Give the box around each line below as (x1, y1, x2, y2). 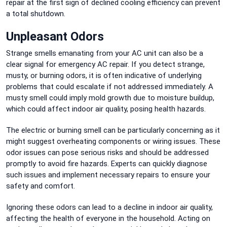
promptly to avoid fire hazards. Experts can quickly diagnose (6, 159, 207, 168)
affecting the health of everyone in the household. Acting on (6, 213, 210, 223)
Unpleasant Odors (6, 29, 104, 44)
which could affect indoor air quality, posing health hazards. (6, 104, 206, 113)
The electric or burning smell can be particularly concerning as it (6, 125, 220, 135)
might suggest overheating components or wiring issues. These (6, 136, 220, 146)
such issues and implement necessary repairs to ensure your (6, 170, 210, 179)
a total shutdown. (6, 9, 65, 18)
